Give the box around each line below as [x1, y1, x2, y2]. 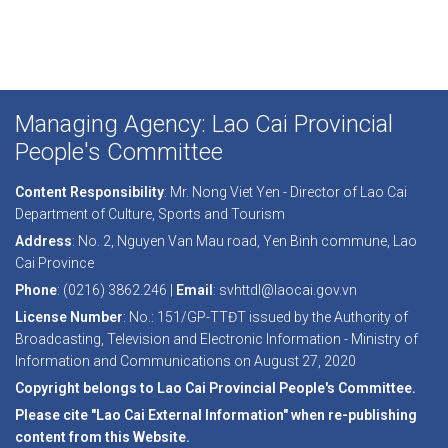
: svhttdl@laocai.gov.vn [213, 281, 357, 298]
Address [15, 232, 72, 249]
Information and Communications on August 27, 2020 [15, 352, 356, 369]
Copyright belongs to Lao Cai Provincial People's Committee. [15, 379, 416, 396]
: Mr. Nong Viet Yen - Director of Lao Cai [164, 183, 407, 200]
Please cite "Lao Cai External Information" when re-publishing [15, 406, 417, 423]
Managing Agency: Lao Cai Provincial [15, 109, 393, 138]
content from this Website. [15, 428, 190, 445]
